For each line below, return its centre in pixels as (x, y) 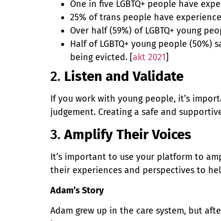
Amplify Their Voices (128, 134)
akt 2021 (149, 57)
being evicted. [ (101, 57)
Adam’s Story (77, 190)
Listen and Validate (124, 76)
